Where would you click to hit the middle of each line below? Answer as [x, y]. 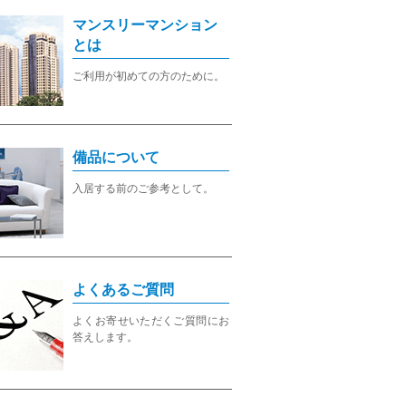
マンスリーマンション [145, 25]
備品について [116, 157]
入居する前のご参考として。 [143, 188]
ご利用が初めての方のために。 [149, 76]
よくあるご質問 [123, 290]
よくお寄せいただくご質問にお [151, 321]
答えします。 [105, 337]
